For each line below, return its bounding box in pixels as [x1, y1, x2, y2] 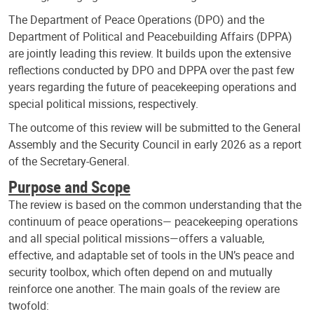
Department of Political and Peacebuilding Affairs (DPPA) [8, 28, 292, 44]
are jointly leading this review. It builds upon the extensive [8, 45, 291, 61]
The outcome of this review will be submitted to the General [8, 119, 301, 135]
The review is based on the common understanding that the [8, 196, 301, 212]
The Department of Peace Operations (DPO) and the [8, 11, 264, 27]
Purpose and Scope [8, 175, 130, 198]
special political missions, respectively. [8, 95, 198, 111]
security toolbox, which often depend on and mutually [8, 264, 273, 280]
